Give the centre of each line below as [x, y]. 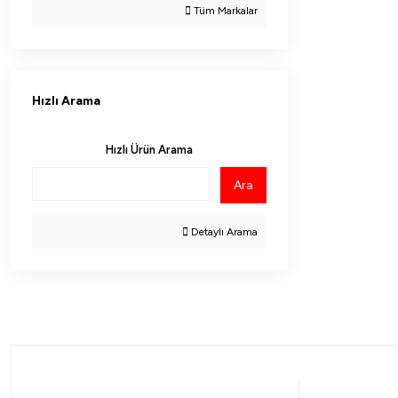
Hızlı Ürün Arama [149, 150]
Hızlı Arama [66, 101]
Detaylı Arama [223, 232]
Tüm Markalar [224, 11]
